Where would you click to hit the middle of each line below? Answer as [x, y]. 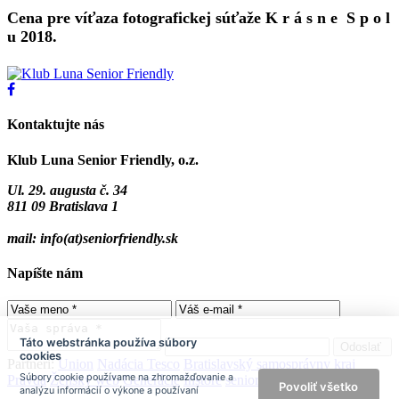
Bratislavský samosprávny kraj [269, 364]
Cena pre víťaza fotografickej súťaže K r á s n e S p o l [199, 17]
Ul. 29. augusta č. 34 [67, 190]
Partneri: [31, 364]
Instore [203, 380]
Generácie [151, 380]
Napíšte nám [45, 273]
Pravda [27, 380]
